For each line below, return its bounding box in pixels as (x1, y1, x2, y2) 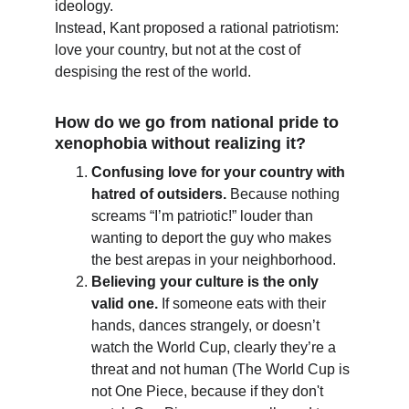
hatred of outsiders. (91, 186, 226, 202)
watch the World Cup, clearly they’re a (91, 340, 340, 355)
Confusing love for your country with (91, 164, 349, 180)
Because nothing (226, 186, 343, 202)
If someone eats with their (158, 296, 330, 311)
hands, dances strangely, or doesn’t (91, 318, 323, 333)
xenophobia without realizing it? (55, 134, 306, 152)
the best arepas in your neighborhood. (91, 252, 336, 267)
